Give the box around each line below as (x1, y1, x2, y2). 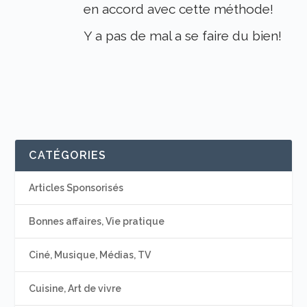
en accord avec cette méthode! (84, 1, 274, 17)
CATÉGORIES (29, 149, 107, 162)
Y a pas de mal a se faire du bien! (84, 28, 282, 44)
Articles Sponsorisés (29, 182, 124, 194)
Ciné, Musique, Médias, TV (29, 249, 151, 261)
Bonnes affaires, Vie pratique (29, 216, 165, 228)
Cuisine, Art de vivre (29, 283, 122, 295)
